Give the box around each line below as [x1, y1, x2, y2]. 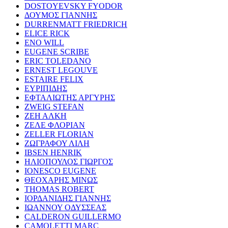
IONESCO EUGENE [24, 166, 96, 175]
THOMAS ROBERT [24, 184, 94, 193]
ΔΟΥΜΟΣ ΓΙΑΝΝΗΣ [24, 10, 97, 19]
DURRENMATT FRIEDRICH [24, 19, 127, 28]
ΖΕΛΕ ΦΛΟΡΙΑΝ [24, 120, 85, 129]
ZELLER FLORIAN [24, 129, 94, 138]
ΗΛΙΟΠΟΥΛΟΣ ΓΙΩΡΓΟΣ [24, 157, 113, 166]
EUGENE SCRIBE [24, 47, 89, 56]
